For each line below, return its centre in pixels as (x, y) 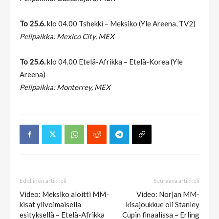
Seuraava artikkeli (176, 181)
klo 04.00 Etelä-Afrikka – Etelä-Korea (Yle (115, 62)
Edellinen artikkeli (43, 181)
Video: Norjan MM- (168, 194)
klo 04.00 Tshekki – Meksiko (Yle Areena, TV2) (120, 24)
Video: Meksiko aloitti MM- (64, 194)
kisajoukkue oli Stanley (163, 205)
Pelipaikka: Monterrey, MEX (65, 87)
